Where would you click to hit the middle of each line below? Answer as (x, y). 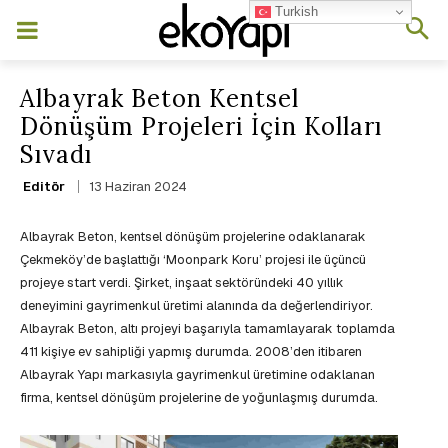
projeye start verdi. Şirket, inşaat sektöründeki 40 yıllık (182, 283)
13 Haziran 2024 (138, 187)
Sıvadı (56, 154)
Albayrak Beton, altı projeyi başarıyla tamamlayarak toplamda (207, 329)
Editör (44, 186)
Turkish (295, 11)
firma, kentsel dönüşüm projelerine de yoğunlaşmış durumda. (199, 398)
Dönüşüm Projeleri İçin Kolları (201, 126)
